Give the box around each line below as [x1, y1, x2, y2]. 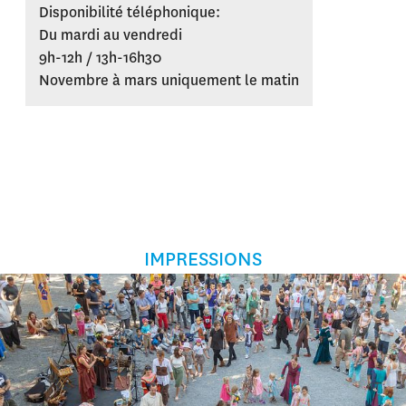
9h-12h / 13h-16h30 [39, 51, 162, 66]
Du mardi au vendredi [39, 28, 182, 43]
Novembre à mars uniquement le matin [39, 73, 299, 89]
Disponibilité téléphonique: [39, 5, 220, 21]
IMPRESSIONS [144, 249, 262, 271]
